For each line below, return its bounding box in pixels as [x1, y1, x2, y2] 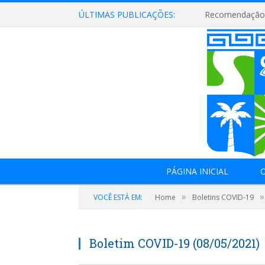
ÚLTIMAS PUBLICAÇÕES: [79, 9, 175, 20]
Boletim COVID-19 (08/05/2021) [89, 235, 260, 251]
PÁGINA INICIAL [166, 166, 228, 177]
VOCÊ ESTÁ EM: [93, 192, 143, 202]
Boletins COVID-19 [192, 192, 254, 202]
